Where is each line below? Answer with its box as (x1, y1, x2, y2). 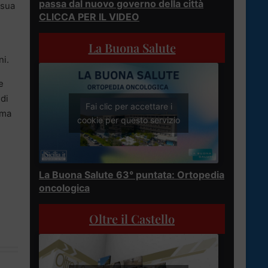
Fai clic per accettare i (85, 101, 172, 112)
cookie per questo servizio (77, 115, 180, 126)
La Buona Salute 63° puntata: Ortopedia (39, 169, 224, 181)
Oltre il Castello (89, 211, 175, 227)
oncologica (39, 182, 90, 194)
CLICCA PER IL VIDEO (39, 10, 139, 23)
